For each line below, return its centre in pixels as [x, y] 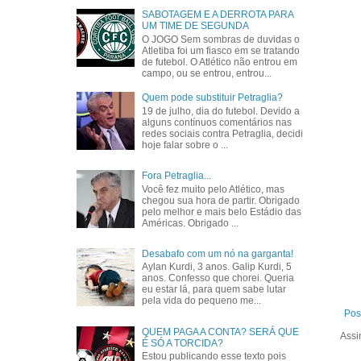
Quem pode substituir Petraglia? [213, 98]
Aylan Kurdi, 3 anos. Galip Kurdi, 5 [217, 267]
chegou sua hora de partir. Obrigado [221, 200]
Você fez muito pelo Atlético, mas [214, 189]
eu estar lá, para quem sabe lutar [214, 290]
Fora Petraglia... [177, 176]
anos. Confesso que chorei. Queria [218, 278]
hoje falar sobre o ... [185, 145]
